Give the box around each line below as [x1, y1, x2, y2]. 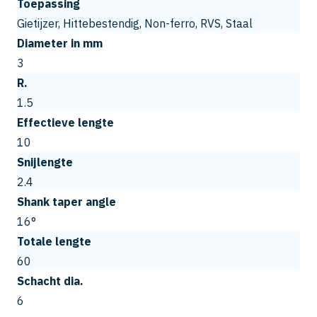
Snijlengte [17, 154, 73, 169]
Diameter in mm [17, 35, 103, 50]
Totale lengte [17, 234, 91, 248]
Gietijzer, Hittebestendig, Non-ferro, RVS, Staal [17, 16, 253, 30]
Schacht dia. [17, 273, 83, 288]
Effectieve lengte [17, 115, 114, 129]
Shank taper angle [17, 194, 116, 209]
